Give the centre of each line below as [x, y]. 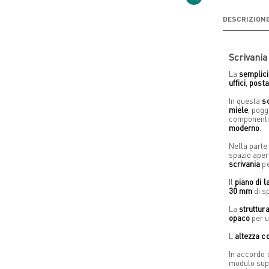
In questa [245, 100]
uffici [237, 82]
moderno [244, 127]
